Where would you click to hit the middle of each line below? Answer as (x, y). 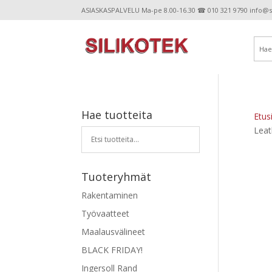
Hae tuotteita (117, 114)
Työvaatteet (106, 213)
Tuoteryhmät (117, 176)
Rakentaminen (110, 195)
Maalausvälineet (114, 231)
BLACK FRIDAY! (112, 250)
